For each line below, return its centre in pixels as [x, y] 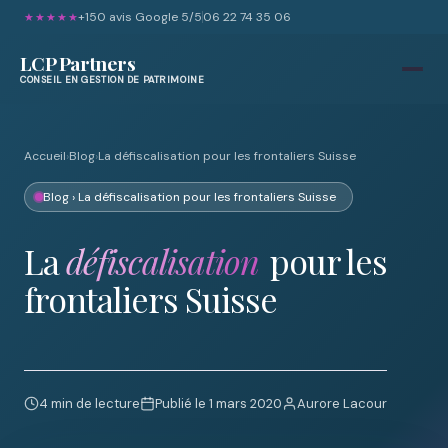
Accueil [45, 156]
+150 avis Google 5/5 [140, 17]
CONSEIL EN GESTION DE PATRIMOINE [112, 79]
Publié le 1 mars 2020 [218, 403]
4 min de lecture [89, 403]
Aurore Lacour [342, 403]
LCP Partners [78, 62]
